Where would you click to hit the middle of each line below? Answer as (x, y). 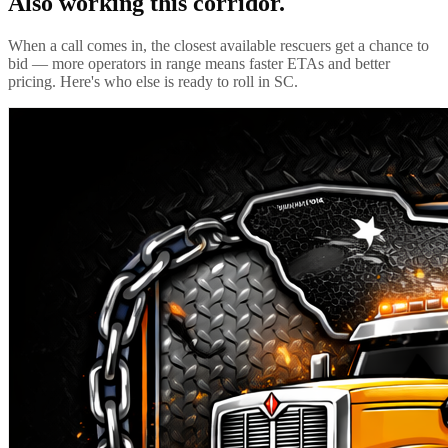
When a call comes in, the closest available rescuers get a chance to (218, 45)
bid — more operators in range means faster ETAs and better (199, 63)
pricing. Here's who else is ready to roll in (141, 81)
